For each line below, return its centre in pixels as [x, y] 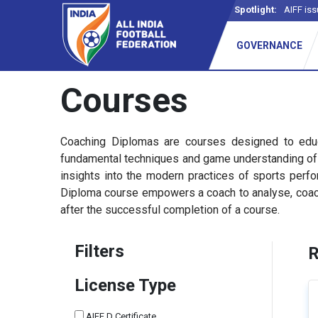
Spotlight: [256, 10]
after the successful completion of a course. [170, 210]
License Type [125, 285]
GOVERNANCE [269, 45]
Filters [99, 251]
